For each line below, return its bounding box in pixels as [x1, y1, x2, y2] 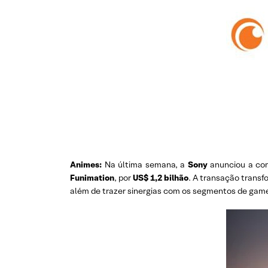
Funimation [70, 172, 114, 183]
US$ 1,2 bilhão [133, 172, 188, 183]
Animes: [70, 159, 105, 170]
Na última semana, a [104, 159, 188, 170]
